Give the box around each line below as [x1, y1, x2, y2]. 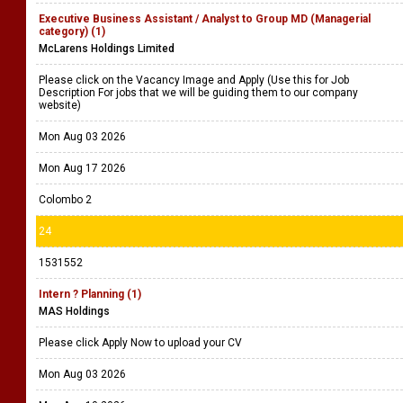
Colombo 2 [39, 193, 92, 206]
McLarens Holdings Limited [39, 42, 175, 55]
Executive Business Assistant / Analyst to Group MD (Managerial [39, 13, 371, 25]
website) [39, 99, 84, 112]
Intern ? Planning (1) [39, 288, 141, 300]
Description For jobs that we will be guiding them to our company [39, 86, 358, 99]
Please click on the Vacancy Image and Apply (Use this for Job [39, 74, 349, 86]
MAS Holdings [39, 305, 110, 318]
